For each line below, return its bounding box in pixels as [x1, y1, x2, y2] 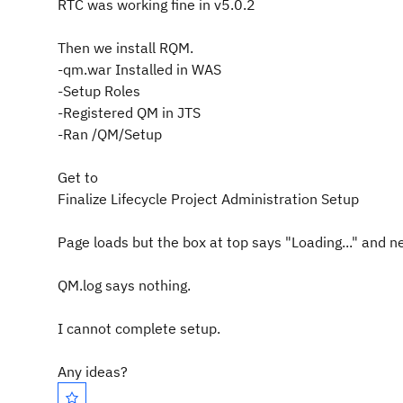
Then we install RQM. [58, 39, 193, 57]
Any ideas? [58, 363, 128, 381]
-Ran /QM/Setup [58, 125, 162, 143]
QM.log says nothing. [58, 276, 191, 294]
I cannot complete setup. [58, 319, 220, 337]
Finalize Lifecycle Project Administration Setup [58, 190, 359, 208]
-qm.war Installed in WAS [58, 60, 221, 78]
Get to [58, 168, 102, 186]
